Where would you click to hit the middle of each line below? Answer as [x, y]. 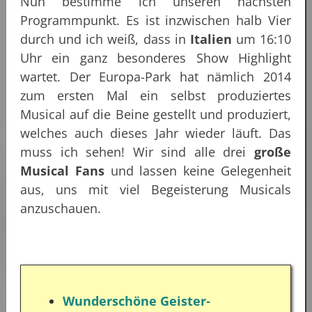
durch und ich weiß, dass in [105, 39]
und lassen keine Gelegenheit [198, 170]
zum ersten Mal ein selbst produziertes [156, 95]
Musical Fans [62, 170]
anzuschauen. [61, 208]
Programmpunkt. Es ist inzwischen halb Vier [156, 20]
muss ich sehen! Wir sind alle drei [137, 151]
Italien [211, 39]
